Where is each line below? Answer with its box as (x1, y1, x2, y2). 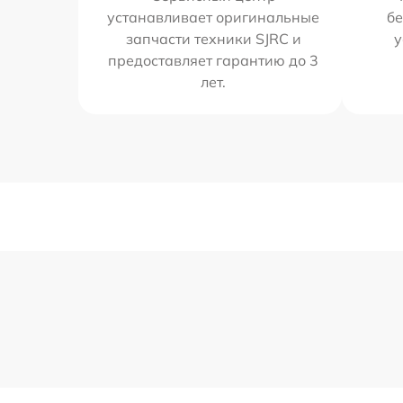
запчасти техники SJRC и (125, 30, 301, 48)
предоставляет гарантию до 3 (108, 51, 319, 69)
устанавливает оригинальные (107, 8, 320, 26)
